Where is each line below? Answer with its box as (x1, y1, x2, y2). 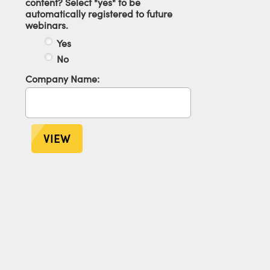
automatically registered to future (25, 7, 172, 20)
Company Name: (25, 72, 99, 86)
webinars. (25, 18, 68, 31)
